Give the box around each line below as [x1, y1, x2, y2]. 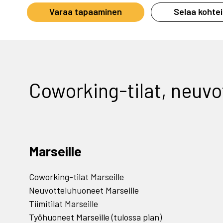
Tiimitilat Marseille [28, 198, 98, 209]
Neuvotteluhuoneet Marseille [28, 185, 139, 196]
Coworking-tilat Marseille [28, 171, 124, 182]
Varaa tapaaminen [49, 6, 122, 17]
